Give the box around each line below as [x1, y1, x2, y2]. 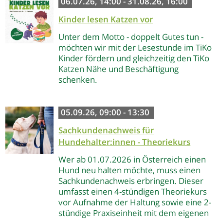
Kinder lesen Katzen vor [58, 14, 153, 25]
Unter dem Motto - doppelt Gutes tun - [58, 31, 204, 43]
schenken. [58, 74, 98, 86]
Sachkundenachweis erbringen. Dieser [58, 175, 204, 187]
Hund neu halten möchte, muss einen [58, 164, 201, 176]
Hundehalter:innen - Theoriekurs [58, 136, 191, 148]
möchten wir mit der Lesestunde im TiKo [58, 42, 212, 54]
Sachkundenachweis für [58, 125, 154, 136]
